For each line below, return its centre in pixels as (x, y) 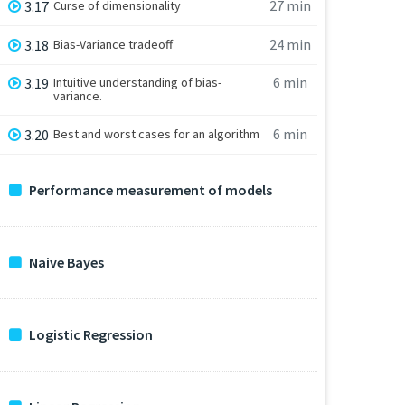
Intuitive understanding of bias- (138, 83)
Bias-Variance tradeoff (113, 44)
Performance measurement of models (151, 189)
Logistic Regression (91, 334)
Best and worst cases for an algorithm (157, 134)
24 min (290, 44)
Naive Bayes (66, 262)
